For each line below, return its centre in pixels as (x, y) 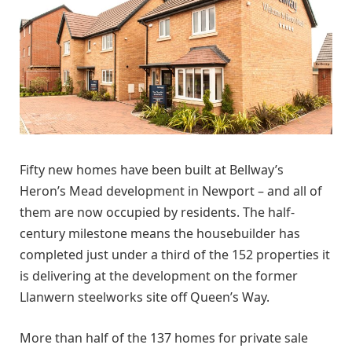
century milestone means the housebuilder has (160, 233)
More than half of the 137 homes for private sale (164, 337)
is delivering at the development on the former (159, 275)
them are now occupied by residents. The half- (157, 212)
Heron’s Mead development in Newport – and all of (171, 191)
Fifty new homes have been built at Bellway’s (152, 169)
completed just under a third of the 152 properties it (175, 254)
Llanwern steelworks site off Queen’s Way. (145, 297)
